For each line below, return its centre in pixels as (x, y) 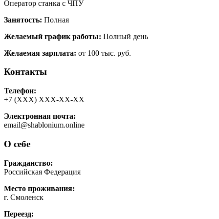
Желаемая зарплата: (40, 53)
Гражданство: (28, 163)
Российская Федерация (42, 172)
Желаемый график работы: (53, 36)
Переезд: (19, 214)
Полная (55, 20)
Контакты (25, 72)
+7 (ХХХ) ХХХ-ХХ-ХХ (44, 100)
